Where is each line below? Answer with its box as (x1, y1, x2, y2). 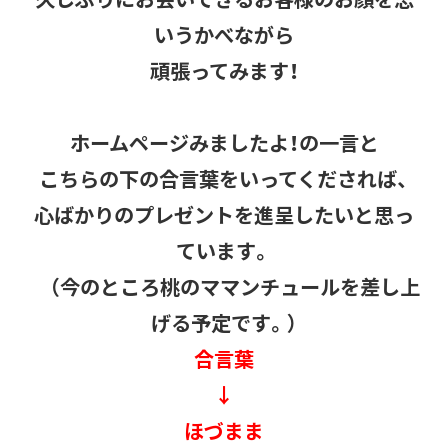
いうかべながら (154, 20, 294, 50)
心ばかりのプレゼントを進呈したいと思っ (34, 200, 414, 230)
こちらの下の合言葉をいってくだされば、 (39, 164, 409, 194)
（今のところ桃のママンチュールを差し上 (28, 272, 420, 302)
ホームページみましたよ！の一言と (69, 128, 379, 158)
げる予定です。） (150, 308, 298, 338)
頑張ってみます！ (149, 56, 299, 86)
